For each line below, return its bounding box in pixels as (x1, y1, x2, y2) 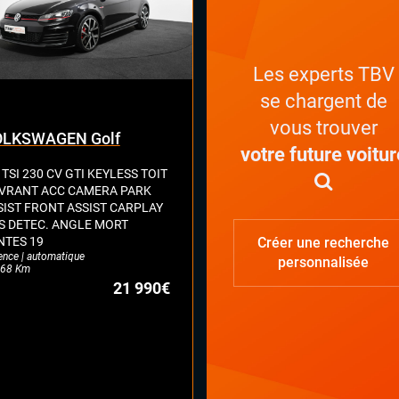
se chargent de (259, 89, 387, 112)
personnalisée (278, 254, 370, 272)
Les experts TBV (252, 62, 395, 85)
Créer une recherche (257, 234, 390, 252)
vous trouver (269, 116, 378, 139)
